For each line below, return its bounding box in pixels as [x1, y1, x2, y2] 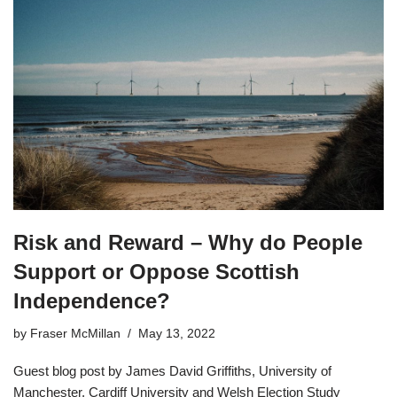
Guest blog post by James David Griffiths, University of [13, 362, 331, 378]
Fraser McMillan [30, 326, 121, 340]
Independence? [13, 288, 170, 313]
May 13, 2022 [138, 326, 215, 340]
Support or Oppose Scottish [13, 259, 300, 284]
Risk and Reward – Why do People [13, 230, 362, 254]
